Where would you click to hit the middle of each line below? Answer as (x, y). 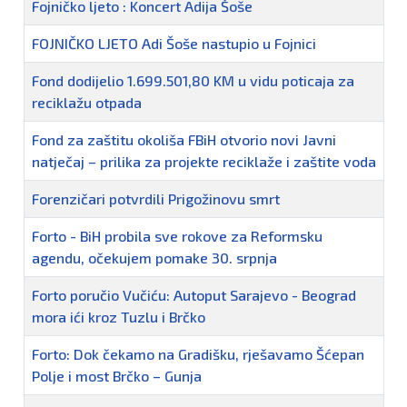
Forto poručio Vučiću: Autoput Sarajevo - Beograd (194, 294)
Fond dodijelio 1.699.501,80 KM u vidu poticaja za (193, 80)
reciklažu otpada (87, 102)
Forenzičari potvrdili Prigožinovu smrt (156, 198)
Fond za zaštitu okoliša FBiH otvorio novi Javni (184, 139)
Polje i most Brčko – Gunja (117, 375)
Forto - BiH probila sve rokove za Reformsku (177, 235)
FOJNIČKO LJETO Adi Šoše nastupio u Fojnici (174, 43)
